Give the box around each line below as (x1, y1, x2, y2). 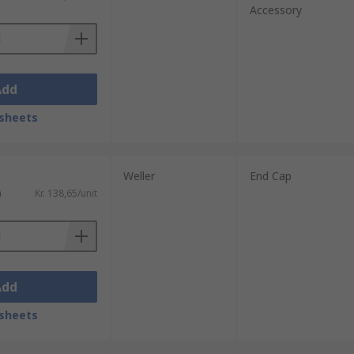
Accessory (249, 2, 302, 17)
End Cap (249, 168, 292, 183)
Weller (122, 168, 155, 183)
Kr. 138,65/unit (34, 186, 97, 200)
